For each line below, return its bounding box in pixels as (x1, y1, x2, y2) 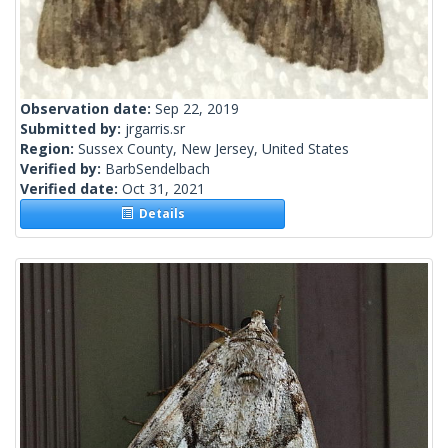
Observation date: (20, 99, 155, 119)
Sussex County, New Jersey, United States (78, 139, 349, 159)
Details (132, 205, 185, 223)
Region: (20, 139, 78, 159)
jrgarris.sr (125, 119, 185, 139)
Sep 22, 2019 (155, 99, 239, 119)
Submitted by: (20, 119, 125, 139)
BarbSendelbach (105, 159, 210, 179)
